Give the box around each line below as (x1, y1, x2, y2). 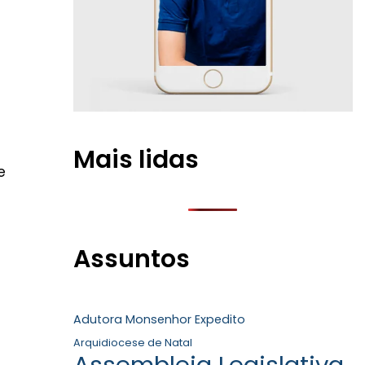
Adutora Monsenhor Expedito (73, 311, 245, 328)
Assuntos (73, 242, 190, 276)
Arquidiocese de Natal (73, 336, 192, 350)
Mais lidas (73, 143, 199, 177)
